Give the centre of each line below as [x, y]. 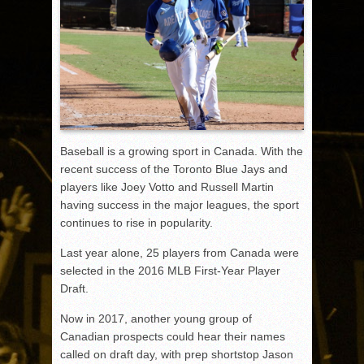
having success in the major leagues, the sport [180, 204]
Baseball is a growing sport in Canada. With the [182, 151]
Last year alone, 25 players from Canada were [180, 252]
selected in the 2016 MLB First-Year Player [170, 270]
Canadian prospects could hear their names [173, 336]
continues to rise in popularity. [136, 222]
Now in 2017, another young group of [156, 318]
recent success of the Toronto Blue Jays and [174, 169]
